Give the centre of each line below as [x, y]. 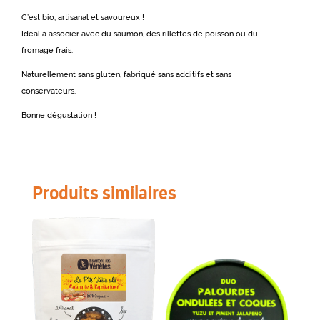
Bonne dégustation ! [59, 115]
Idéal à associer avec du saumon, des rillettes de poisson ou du [140, 34]
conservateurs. [49, 91]
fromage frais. [47, 50]
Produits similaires [104, 192]
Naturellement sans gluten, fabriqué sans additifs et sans [126, 74]
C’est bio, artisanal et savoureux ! [83, 17]
